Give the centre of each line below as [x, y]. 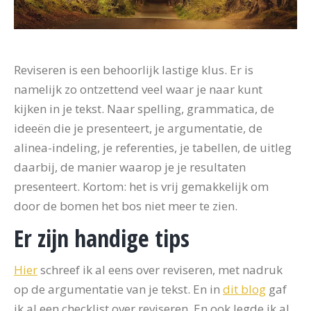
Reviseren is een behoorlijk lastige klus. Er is [134, 70]
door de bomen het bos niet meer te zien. [126, 206]
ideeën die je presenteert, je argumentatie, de [138, 128]
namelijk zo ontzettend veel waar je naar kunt [138, 89]
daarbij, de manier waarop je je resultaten [130, 167]
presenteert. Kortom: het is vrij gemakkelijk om [141, 186]
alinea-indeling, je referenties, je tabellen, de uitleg [153, 148]
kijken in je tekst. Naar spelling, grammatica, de [144, 109]
